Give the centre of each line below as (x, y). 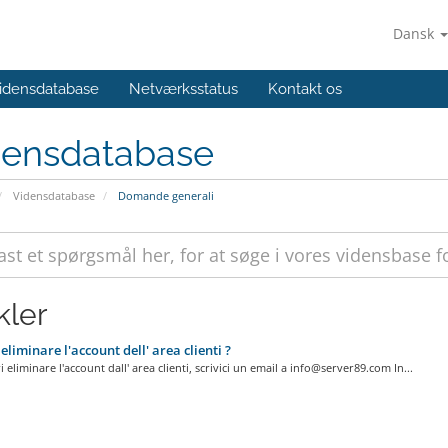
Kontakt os (305, 89)
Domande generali (164, 195)
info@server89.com (340, 367)
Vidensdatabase (53, 195)
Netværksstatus (183, 89)
